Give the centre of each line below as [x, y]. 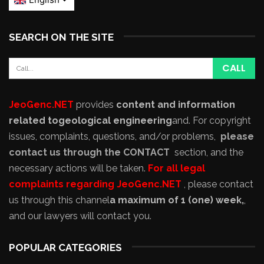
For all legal [175, 168]
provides [94, 104]
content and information [174, 104]
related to [34, 120]
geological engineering [115, 120]
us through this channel [59, 200]
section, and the [207, 152]
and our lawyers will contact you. [80, 216]
